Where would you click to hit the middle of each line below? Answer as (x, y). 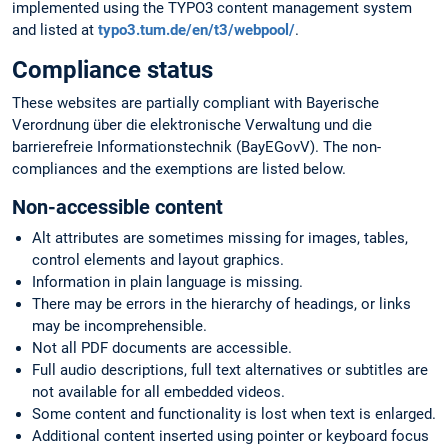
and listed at (55, 29)
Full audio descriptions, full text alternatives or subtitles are (230, 370)
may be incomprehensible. (119, 326)
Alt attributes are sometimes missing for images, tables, (220, 238)
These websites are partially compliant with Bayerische (195, 103)
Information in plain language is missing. (167, 282)
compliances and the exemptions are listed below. (179, 169)
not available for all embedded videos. (158, 392)
